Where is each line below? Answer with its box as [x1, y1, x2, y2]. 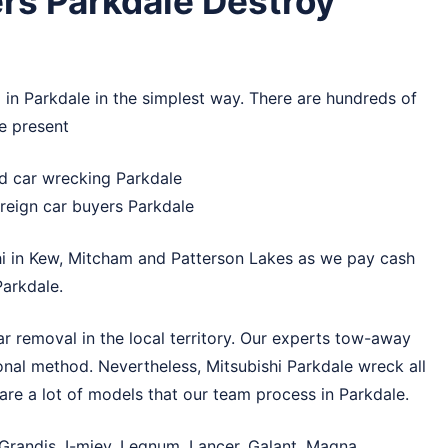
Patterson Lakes [171, 248, 293, 268]
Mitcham [68, 248, 133, 268]
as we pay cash [293, 248, 415, 268]
